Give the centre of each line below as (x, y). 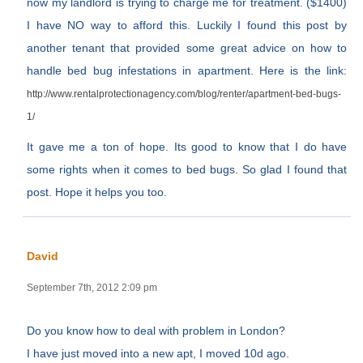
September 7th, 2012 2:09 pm (92, 288)
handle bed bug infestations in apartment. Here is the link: (187, 71)
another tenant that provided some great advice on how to (187, 48)
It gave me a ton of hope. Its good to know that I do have (187, 147)
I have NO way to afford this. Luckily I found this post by (187, 26)
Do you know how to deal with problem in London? (156, 331)
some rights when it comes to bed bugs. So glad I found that (187, 170)
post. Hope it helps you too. (97, 192)
